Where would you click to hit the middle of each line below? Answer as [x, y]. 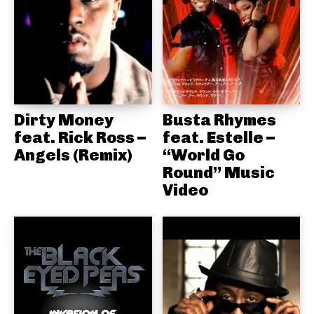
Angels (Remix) [73, 155]
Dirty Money [64, 120]
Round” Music [218, 173]
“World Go [203, 155]
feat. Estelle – [218, 138]
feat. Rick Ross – [80, 138]
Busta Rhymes [219, 120]
